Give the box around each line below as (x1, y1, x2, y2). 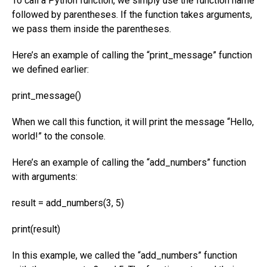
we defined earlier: (12, 63, 89, 75)
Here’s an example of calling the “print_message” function (12, 49, 252, 61)
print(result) (12, 223, 60, 235)
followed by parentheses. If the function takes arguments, (12, 8, 252, 20)
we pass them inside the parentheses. (12, 23, 171, 35)
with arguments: (12, 170, 77, 182)
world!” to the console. (12, 130, 105, 142)
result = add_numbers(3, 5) (12, 197, 124, 209)
